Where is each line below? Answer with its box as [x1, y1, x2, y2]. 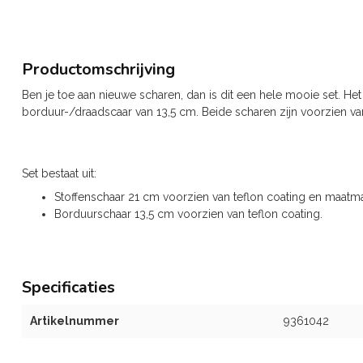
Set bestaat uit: [22, 166, 96, 180]
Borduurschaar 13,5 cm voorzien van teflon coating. [54, 207, 322, 220]
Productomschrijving [22, 58, 175, 80]
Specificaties [22, 275, 115, 298]
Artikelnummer [30, 314, 119, 327]
